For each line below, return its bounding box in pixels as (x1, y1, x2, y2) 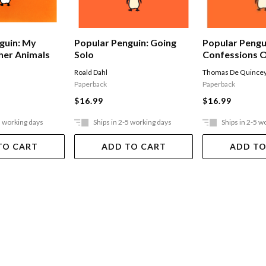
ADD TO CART (101, 141, 166, 152)
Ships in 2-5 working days (93, 118, 172, 127)
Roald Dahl (74, 68, 108, 77)
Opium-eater (202, 61, 261, 72)
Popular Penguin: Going (74, 37, 177, 49)
